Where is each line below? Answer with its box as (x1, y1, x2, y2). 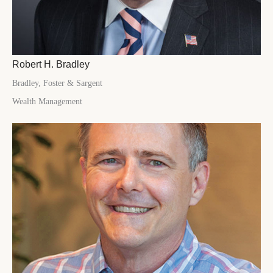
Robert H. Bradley (12, 58, 90, 70)
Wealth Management (12, 97, 82, 107)
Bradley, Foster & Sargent (12, 79, 102, 88)
